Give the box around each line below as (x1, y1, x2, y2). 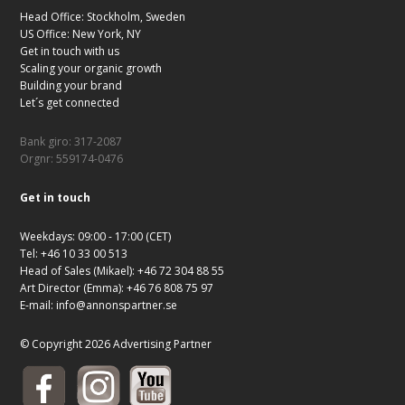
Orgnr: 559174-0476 (20, 151, 123, 167)
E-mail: (20, 297, 56, 314)
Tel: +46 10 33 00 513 (20, 246, 127, 262)
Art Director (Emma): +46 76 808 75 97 (20, 280, 213, 297)
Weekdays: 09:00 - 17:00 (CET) (20, 229, 171, 245)
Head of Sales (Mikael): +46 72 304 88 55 (20, 263, 224, 279)
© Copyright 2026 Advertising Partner (20, 336, 212, 353)
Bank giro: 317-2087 (20, 134, 122, 150)
